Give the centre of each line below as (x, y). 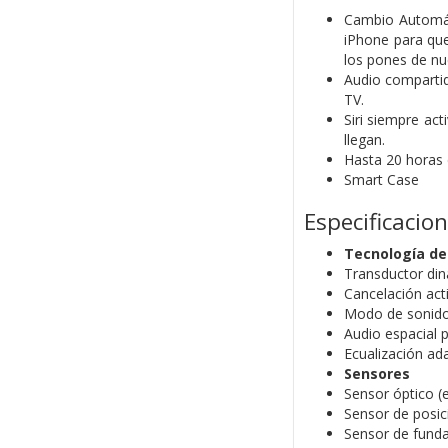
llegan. (364, 140)
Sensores (376, 374)
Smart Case (381, 180)
